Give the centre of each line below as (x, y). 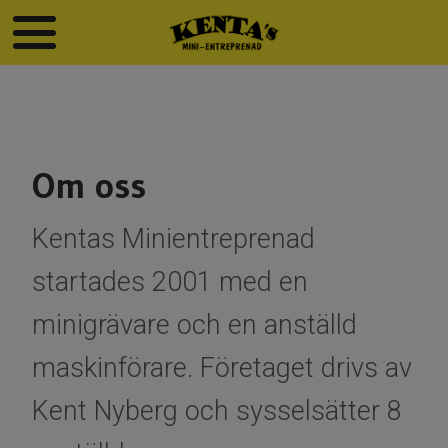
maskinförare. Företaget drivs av (222, 368)
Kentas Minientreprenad (173, 239)
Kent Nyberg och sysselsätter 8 (217, 411)
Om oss (89, 186)
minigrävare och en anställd (194, 325)
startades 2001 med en (170, 282)
